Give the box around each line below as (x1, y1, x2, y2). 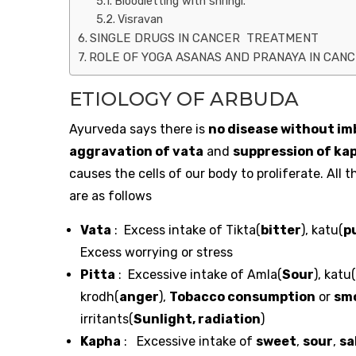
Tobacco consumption (169, 289, 315, 305)
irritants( (80, 311, 133, 327)
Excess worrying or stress (80, 245, 233, 261)
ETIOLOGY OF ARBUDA (69, 87, 299, 111)
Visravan (117, 13, 166, 27)
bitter (261, 222, 301, 238)
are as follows (69, 188, 152, 204)
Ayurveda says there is (69, 122, 208, 137)
